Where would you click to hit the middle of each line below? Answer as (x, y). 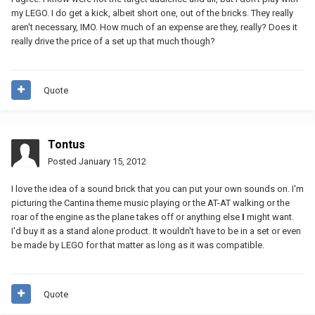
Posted (63, 161)
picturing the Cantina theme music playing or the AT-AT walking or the (150, 202)
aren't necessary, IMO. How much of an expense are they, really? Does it (154, 27)
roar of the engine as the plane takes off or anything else (127, 217)
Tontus (66, 144)
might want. (269, 217)
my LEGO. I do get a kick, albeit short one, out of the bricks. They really (152, 13)
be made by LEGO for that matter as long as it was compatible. (138, 245)
